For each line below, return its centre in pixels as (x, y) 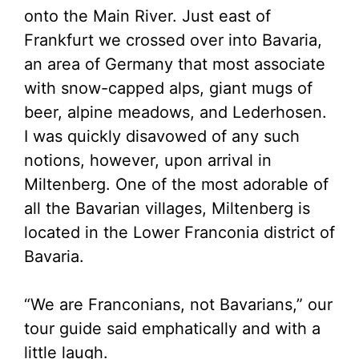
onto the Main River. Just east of (147, 16)
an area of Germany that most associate (175, 65)
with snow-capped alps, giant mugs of (168, 89)
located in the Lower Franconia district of (179, 233)
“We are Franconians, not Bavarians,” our (178, 305)
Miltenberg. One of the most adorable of (176, 185)
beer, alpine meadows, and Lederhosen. (175, 113)
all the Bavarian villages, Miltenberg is (167, 209)
